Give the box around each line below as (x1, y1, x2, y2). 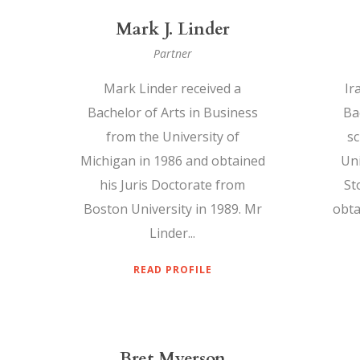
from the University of (105, 128, 239, 146)
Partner (153, 46, 192, 62)
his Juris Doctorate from (100, 176, 245, 194)
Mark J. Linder (115, 18, 230, 42)
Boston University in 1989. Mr (83, 200, 262, 219)
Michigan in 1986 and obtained (80, 152, 265, 170)
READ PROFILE (133, 263, 212, 277)
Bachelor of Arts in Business (87, 104, 258, 122)
